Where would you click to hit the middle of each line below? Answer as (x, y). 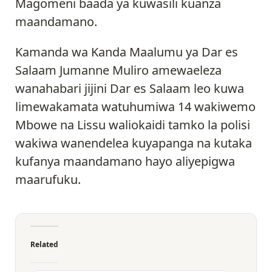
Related (44, 245)
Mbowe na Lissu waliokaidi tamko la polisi (133, 125)
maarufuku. (49, 180)
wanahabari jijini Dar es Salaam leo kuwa (130, 89)
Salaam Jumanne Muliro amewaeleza (118, 70)
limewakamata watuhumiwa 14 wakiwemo (135, 107)
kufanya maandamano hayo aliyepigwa (125, 161)
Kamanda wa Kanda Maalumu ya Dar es (127, 52)
